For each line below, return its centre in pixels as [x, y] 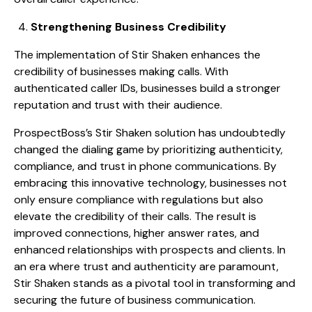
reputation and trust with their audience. [118, 105]
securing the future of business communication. [135, 300]
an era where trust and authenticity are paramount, [146, 267]
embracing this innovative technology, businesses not [150, 183]
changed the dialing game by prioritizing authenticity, [148, 150]
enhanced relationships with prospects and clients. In [150, 250]
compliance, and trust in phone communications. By [145, 166]
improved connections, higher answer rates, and [136, 233]
